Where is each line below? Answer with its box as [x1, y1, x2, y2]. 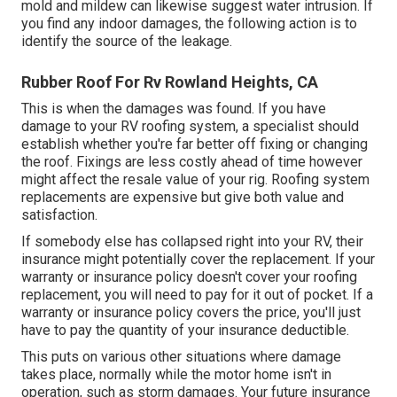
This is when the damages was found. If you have [21, 100, 326, 118]
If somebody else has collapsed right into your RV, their [21, 233, 363, 251]
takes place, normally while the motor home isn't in [21, 366, 331, 384]
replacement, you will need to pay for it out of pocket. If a [21, 286, 373, 304]
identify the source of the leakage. [21, 33, 232, 51]
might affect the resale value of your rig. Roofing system [21, 171, 370, 189]
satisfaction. [21, 206, 97, 224]
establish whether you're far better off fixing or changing [21, 136, 368, 153]
